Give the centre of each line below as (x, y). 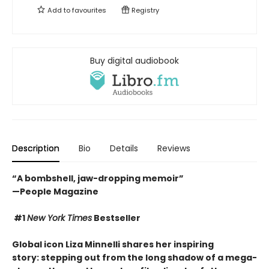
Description (36, 149)
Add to (59, 10)
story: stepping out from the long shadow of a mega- (134, 258)
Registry (144, 10)
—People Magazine (55, 192)
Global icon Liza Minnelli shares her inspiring (113, 245)
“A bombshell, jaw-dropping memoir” (98, 179)
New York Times (59, 218)
